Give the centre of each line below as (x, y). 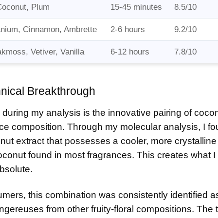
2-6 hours (128, 30)
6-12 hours (130, 52)
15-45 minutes (136, 7)
